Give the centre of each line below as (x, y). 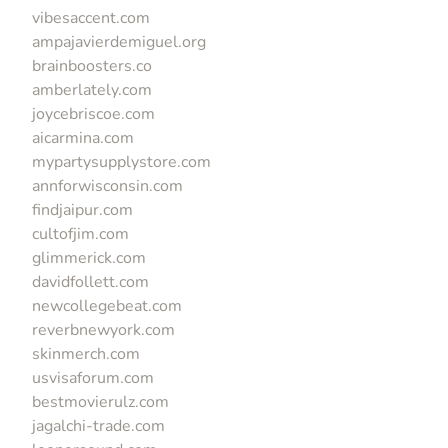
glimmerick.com (89, 257)
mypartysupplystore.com (121, 161)
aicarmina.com (83, 137)
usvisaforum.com (93, 377)
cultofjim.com (80, 233)
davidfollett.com (90, 281)
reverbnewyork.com (103, 329)
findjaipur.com (82, 209)
